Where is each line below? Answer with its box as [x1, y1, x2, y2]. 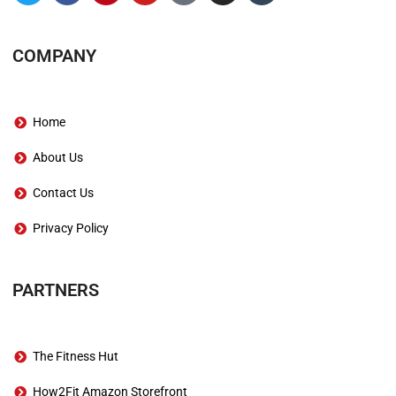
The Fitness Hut [32, 349, 118, 364]
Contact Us [32, 186, 94, 201]
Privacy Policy [32, 221, 109, 236]
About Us [32, 150, 83, 165]
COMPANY [12, 45, 97, 67]
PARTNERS [12, 279, 100, 301]
